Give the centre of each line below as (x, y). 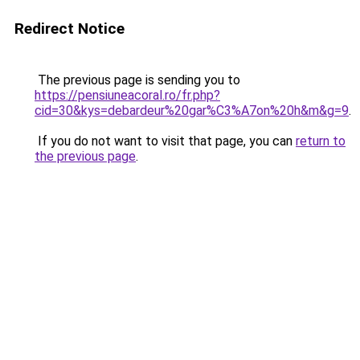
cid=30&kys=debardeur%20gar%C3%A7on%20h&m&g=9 (192, 110)
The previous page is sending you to (137, 80)
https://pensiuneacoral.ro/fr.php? (127, 95)
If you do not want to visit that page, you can (165, 141)
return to (321, 141)
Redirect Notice (70, 29)
